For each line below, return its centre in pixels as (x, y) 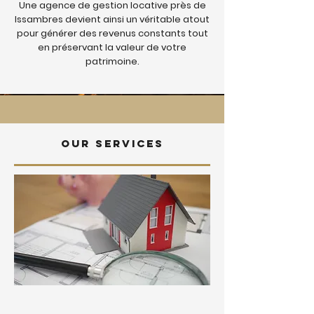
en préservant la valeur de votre (112, 47)
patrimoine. (112, 61)
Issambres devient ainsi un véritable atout (112, 19)
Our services (112, 143)
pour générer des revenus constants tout (112, 33)
